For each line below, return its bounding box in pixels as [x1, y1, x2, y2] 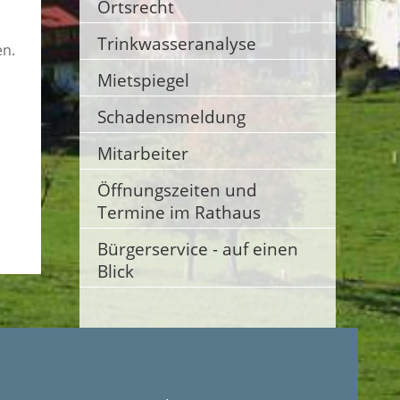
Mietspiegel [96, 69, 189, 91]
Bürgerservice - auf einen [96, 237, 298, 260]
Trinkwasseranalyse [96, 32, 256, 54]
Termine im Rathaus [96, 201, 261, 223]
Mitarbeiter [96, 142, 188, 164]
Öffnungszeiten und [96, 179, 257, 201]
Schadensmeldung [96, 105, 246, 128]
